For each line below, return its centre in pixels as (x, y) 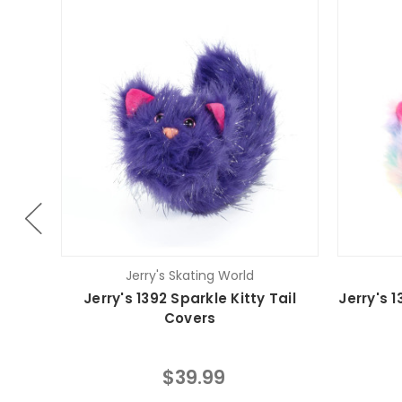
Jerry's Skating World (190, 275)
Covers (190, 318)
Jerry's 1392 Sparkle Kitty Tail (190, 298)
